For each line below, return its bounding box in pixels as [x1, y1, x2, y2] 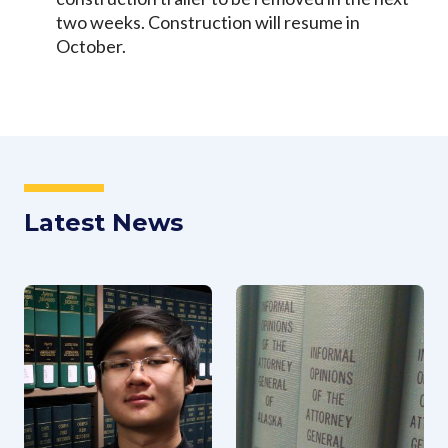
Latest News [24, 208, 183, 238]
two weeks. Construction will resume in [56, 11, 360, 34]
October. [56, 35, 126, 58]
